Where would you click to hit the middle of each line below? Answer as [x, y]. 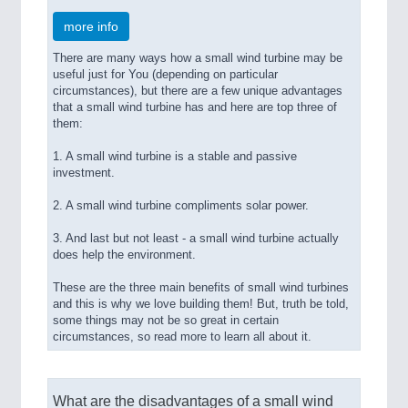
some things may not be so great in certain [166, 321]
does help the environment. [124, 255]
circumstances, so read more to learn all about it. [182, 337]
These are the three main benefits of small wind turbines [201, 288]
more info [91, 27]
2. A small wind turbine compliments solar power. [181, 206]
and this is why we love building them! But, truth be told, [201, 305]
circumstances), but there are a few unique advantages [198, 92]
